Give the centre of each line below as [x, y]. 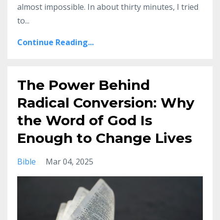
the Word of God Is [85, 120]
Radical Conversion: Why [106, 102]
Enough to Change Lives [105, 138]
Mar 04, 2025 [69, 161]
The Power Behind [83, 85]
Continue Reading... [55, 42]
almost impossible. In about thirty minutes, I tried [108, 7]
